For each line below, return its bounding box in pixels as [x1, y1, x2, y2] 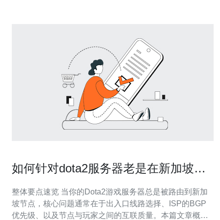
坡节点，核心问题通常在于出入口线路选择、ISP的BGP [12, 199, 206, 208]
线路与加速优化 [12, 177, 94, 191]
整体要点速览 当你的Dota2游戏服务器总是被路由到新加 [12, 188, 61, 196]
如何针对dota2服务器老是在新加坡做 [12, 162, 206, 175]
